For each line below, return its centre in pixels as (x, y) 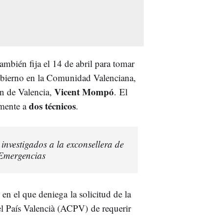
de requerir (111, 208)
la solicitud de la (101, 194)
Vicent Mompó (84, 91)
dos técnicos (52, 106)
